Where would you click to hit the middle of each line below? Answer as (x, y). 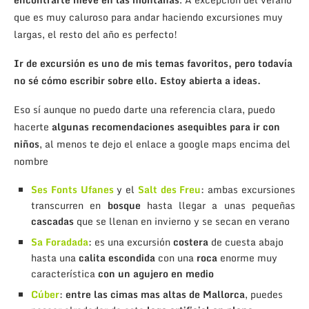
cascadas (52, 221)
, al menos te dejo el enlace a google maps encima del (165, 144)
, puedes (264, 295)
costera (191, 242)
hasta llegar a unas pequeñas (218, 206)
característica (64, 274)
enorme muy (247, 258)
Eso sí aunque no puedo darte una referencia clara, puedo (144, 110)
